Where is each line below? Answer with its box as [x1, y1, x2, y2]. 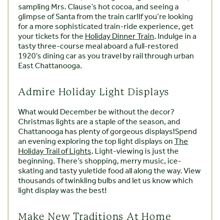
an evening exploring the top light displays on [18, 134, 174, 150]
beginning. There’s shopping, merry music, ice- [18, 154, 181, 169]
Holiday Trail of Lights [18, 144, 91, 160]
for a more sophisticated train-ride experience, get [18, 19, 193, 35]
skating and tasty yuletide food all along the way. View [18, 164, 201, 179]
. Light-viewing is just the [91, 144, 179, 160]
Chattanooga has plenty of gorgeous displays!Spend [18, 124, 197, 140]
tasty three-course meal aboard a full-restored [18, 39, 178, 55]
